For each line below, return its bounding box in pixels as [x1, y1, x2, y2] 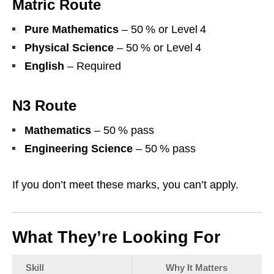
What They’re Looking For [12, 228, 221, 247]
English [24, 60, 64, 73]
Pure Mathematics [24, 23, 119, 36]
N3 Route [12, 97, 76, 114]
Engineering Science [24, 143, 133, 155]
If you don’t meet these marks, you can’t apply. [12, 179, 239, 191]
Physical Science [24, 42, 114, 54]
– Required [64, 60, 121, 73]
